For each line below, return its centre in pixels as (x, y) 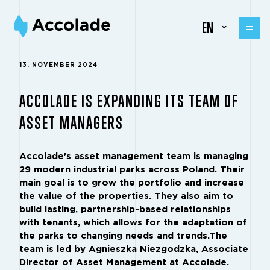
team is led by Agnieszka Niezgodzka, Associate (134, 249)
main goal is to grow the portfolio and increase (132, 183)
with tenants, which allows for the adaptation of (133, 223)
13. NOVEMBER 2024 (58, 65)
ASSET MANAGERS (71, 122)
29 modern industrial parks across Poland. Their (132, 170)
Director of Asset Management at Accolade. (124, 262)
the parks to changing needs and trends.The (123, 236)
